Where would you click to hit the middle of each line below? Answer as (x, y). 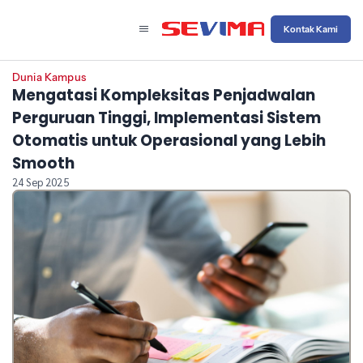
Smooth (43, 164)
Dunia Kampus (49, 77)
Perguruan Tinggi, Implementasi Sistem (167, 118)
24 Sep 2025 (41, 182)
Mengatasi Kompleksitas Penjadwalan (164, 96)
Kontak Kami (311, 29)
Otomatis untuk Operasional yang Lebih (169, 141)
